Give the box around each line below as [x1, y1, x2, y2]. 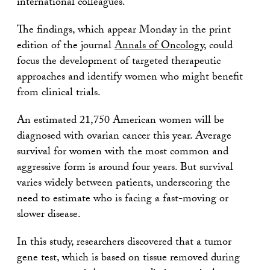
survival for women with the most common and [17, 143, 228, 162]
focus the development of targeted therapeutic [17, 52, 221, 72]
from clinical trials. [17, 84, 101, 103]
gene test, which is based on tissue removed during [17, 249, 240, 268]
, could [204, 37, 233, 56]
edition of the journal [17, 37, 115, 56]
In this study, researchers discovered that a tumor [17, 233, 231, 253]
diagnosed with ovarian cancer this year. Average [17, 127, 231, 146]
